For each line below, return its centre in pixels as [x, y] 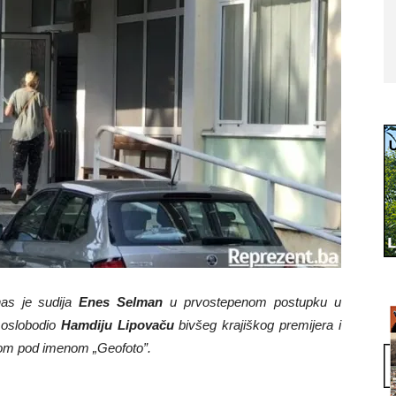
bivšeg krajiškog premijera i [258, 325]
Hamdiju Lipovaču [117, 325]
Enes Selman [121, 302]
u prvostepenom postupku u [252, 302]
